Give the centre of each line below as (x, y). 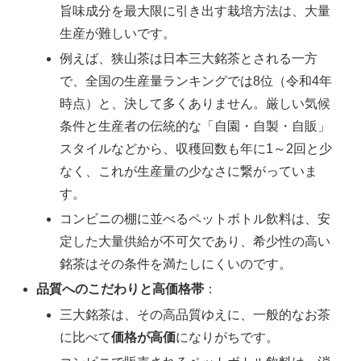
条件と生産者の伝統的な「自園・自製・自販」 (195, 126)
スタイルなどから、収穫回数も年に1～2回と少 (196, 148)
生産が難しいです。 (118, 33)
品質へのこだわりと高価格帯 (120, 289)
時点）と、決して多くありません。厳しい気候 (195, 103)
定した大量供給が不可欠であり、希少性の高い (195, 242)
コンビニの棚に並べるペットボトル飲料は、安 (195, 219)
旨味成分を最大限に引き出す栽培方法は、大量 (195, 10)
